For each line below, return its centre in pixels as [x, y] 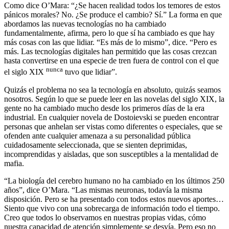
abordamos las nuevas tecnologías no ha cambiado [85, 24]
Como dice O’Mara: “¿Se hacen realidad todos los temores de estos [112, 6]
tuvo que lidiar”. [90, 72]
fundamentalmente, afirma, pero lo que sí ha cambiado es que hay [109, 33]
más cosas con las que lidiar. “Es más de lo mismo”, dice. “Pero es [110, 42]
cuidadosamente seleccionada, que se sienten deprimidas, [96, 145]
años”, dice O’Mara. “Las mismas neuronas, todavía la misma [103, 190]
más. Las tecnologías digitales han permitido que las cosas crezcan [110, 52]
